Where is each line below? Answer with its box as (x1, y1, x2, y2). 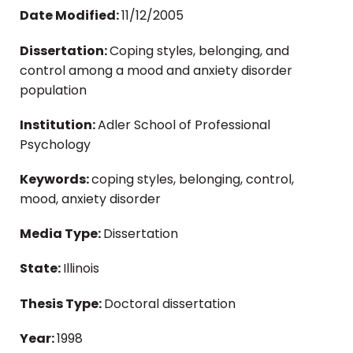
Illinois (63, 259, 99, 278)
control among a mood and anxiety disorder (20, 61, 292, 80)
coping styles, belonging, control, (91, 170, 294, 189)
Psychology (20, 135, 91, 154)
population (20, 80, 87, 99)
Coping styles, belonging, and (110, 41, 289, 60)
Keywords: (20, 170, 91, 189)
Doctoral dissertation (104, 294, 236, 313)
